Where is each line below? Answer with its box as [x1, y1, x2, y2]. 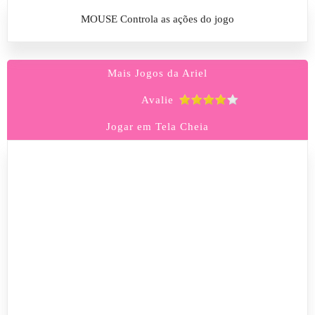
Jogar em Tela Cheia [106, 121, 209, 132]
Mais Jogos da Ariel [108, 67, 207, 79]
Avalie [141, 94, 174, 105]
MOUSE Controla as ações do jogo [81, 13, 234, 25]
